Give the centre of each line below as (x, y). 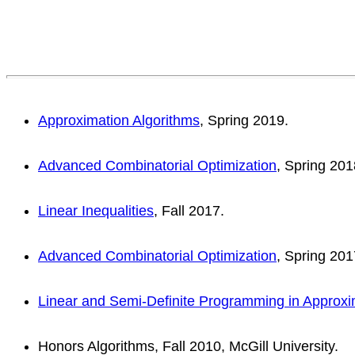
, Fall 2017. (189, 210)
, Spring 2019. (244, 120)
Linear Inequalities (96, 210)
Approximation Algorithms (119, 120)
